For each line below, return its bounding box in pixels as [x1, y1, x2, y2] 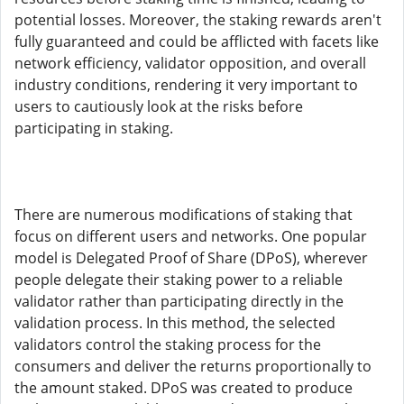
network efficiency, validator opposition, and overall [14, 53, 366, 73]
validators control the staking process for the [14, 335, 321, 354]
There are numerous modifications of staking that [14, 205, 353, 225]
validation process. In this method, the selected [14, 313, 335, 333]
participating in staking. [14, 118, 173, 138]
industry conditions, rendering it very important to [14, 75, 358, 95]
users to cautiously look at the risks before [14, 96, 303, 116]
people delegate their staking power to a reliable [14, 270, 343, 289]
